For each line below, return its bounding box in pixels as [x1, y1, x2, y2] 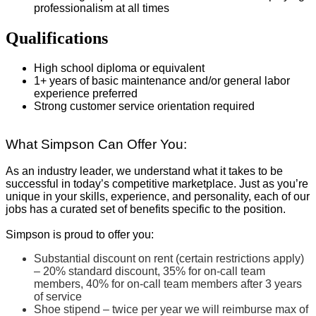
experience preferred [34, 87, 138, 99]
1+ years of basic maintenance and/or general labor [34, 74, 290, 87]
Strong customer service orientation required [34, 99, 255, 112]
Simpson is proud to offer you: [6, 228, 154, 241]
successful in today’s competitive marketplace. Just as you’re [6, 177, 308, 190]
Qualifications [6, 28, 108, 47]
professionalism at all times [34, 2, 169, 15]
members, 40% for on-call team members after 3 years [34, 277, 302, 290]
